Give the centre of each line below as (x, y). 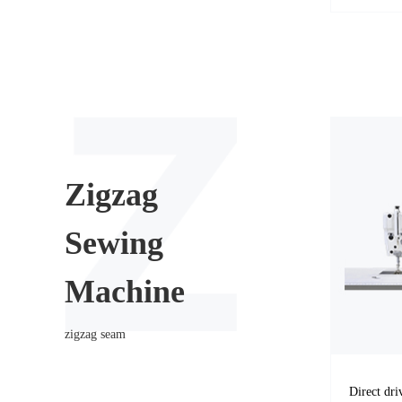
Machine (125, 292)
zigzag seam (95, 335)
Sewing (114, 244)
